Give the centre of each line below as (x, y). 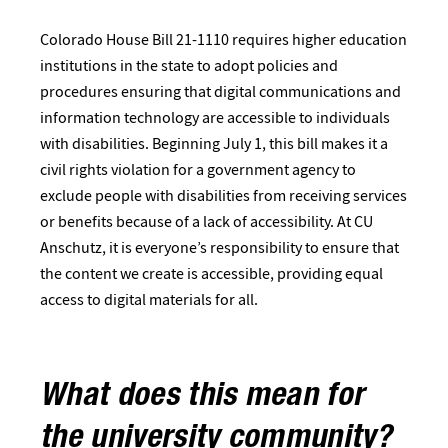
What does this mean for (202, 398)
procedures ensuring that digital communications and (220, 91)
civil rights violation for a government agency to (198, 169)
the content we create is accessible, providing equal (211, 273)
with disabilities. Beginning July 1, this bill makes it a (214, 143)
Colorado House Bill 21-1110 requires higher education (223, 39)
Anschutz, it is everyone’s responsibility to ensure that (219, 247)
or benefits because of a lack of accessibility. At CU (206, 221)
